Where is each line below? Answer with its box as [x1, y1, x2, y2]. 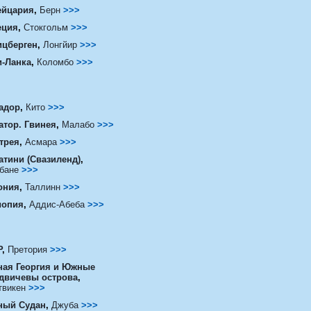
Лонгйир [42, 39, 77, 50]
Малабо [61, 119, 94, 130]
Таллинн [24, 181, 63, 192]
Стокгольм [23, 22, 68, 33]
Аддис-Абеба [28, 199, 87, 210]
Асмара [24, 136, 60, 147]
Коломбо [36, 56, 74, 67]
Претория [7, 244, 47, 255]
